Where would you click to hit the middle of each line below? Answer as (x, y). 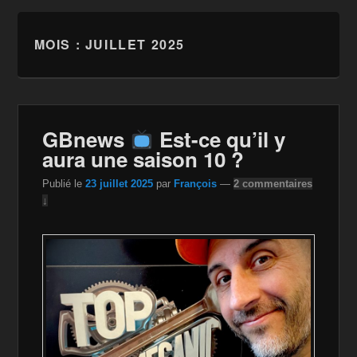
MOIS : (59, 44)
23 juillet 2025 (120, 183)
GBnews (86, 139)
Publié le (64, 183)
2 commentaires (273, 183)
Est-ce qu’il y (220, 139)
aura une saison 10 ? (143, 159)
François (196, 183)
